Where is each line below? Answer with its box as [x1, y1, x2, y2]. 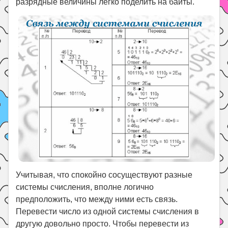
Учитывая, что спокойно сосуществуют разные [16, 170, 193, 179]
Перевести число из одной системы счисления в [16, 207, 199, 216]
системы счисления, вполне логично [16, 182, 154, 191]
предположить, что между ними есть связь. [16, 194, 178, 204]
